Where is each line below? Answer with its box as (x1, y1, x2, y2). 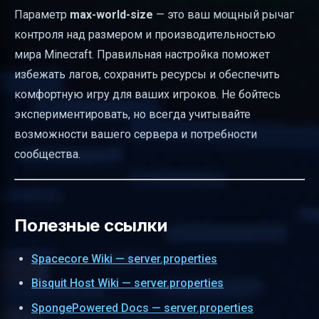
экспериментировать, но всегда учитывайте (14, 108, 251, 122)
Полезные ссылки (14, 215, 167, 236)
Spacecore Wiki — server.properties (31, 252, 217, 266)
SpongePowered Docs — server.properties (31, 300, 253, 315)
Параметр (14, 8, 70, 22)
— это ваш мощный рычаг (153, 8, 294, 22)
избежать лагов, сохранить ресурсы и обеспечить (14, 68, 280, 82)
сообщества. (14, 147, 80, 162)
